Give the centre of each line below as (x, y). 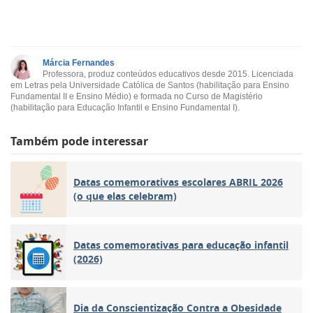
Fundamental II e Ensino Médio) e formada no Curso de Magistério (137, 96)
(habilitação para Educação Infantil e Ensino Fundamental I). (125, 107)
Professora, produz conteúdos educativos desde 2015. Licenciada (168, 74)
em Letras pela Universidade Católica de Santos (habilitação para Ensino (150, 85)
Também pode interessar (79, 141)
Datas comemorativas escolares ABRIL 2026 (178, 182)
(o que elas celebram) (125, 196)
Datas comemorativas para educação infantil (181, 245)
